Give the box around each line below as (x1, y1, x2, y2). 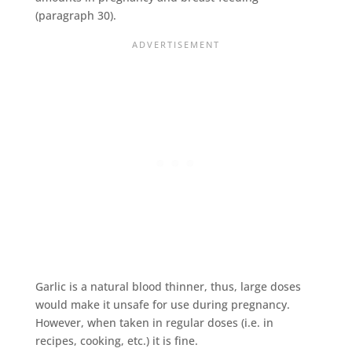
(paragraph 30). (35, 7, 116, 23)
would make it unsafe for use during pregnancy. (35, 296, 290, 312)
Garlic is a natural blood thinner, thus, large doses (35, 278, 301, 294)
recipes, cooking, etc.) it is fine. (35, 332, 198, 348)
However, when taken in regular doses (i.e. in (35, 314, 273, 330)
